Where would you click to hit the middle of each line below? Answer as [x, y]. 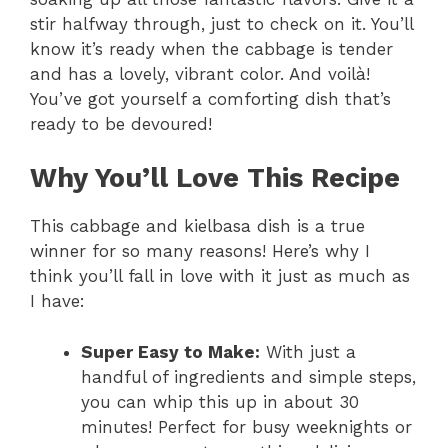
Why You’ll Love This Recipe [215, 178]
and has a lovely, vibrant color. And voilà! [200, 73]
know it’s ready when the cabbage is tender [211, 48]
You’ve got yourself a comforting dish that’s [210, 98]
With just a [308, 351]
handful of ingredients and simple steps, [248, 376]
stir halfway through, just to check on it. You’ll [221, 23]
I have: [57, 301]
